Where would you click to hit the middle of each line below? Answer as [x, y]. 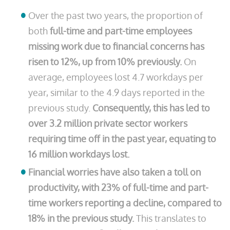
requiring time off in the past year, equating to [122, 139]
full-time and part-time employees [121, 31]
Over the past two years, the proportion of [116, 15]
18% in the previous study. [81, 218]
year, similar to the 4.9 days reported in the [117, 92]
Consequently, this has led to [151, 108]
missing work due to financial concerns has [116, 46]
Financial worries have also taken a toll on [114, 172]
